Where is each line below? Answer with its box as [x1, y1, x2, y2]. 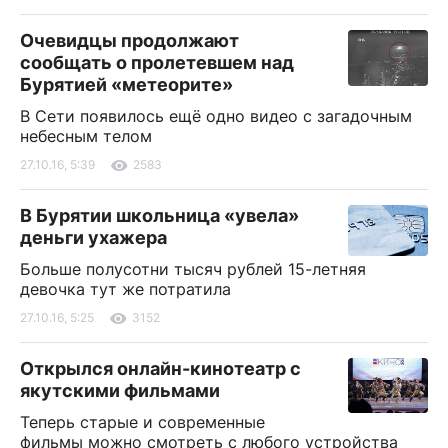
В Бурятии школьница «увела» [20, 204, 299, 226]
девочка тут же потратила [20, 278, 231, 299]
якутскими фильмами [20, 379, 220, 401]
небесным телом [20, 125, 152, 146]
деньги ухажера [20, 226, 167, 248]
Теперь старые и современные [20, 411, 265, 432]
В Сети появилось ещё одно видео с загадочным [20, 105, 412, 126]
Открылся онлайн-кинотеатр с [20, 357, 301, 379]
